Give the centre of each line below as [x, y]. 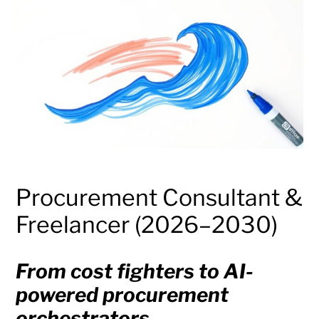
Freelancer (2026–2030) [147, 225]
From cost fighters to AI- [135, 272]
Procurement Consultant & [159, 198]
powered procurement [122, 295]
